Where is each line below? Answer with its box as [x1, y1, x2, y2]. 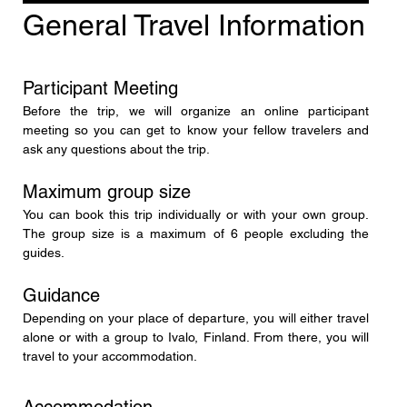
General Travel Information [22, 7, 365, 42]
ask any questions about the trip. [22, 141, 210, 156]
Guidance [22, 283, 100, 306]
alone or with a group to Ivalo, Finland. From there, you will [22, 329, 370, 344]
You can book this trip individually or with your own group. [22, 206, 370, 222]
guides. [22, 244, 65, 260]
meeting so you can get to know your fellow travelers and [22, 122, 370, 137]
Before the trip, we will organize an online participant [22, 103, 370, 118]
